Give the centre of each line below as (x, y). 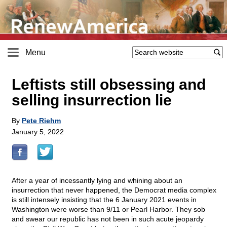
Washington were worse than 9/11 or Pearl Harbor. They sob (108, 210)
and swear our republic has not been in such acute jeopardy (108, 219)
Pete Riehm (41, 121)
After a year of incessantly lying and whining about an (97, 181)
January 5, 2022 (38, 132)
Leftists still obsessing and (109, 85)
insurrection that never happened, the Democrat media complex (114, 190)
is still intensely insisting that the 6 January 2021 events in (104, 200)
